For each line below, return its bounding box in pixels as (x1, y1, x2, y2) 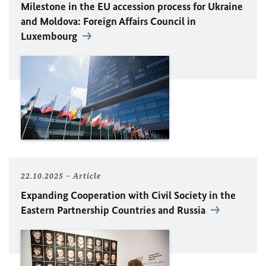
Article (73, 170, 101, 181)
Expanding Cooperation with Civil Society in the (21, 188, 236, 202)
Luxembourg (21, 30, 80, 43)
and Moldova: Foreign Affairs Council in (21, 15, 196, 28)
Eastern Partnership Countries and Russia (21, 203, 208, 217)
